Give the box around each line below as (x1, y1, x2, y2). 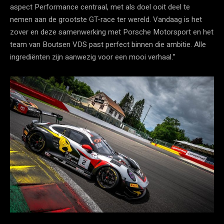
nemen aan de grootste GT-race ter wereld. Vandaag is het (10, 13, 202, 25)
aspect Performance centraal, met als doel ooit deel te (10, 1, 190, 12)
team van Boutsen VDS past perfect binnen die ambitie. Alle (10, 38, 206, 50)
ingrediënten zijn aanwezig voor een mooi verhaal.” (10, 51, 175, 62)
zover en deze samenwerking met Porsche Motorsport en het (10, 26, 213, 37)
